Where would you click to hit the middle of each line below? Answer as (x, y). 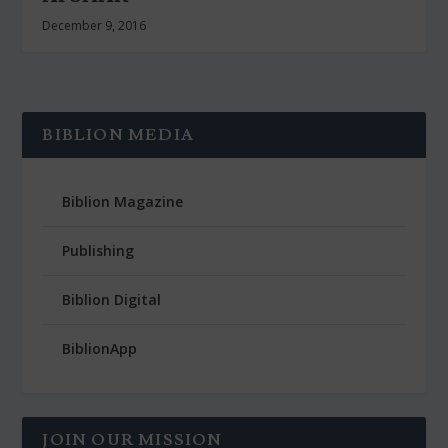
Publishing (98, 251)
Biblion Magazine (123, 202)
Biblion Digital (112, 300)
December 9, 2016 (94, 26)
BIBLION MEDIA (118, 135)
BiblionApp (100, 349)
